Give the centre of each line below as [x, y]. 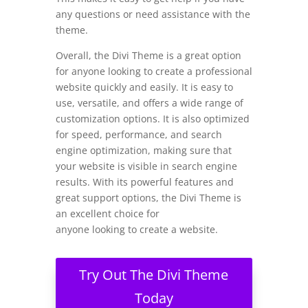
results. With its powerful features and [144, 181]
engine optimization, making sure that [143, 150]
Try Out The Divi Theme [154, 274]
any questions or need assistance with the [153, 14]
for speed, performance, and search [139, 134]
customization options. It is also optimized [152, 118]
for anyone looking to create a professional [154, 71]
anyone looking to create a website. [136, 229]
